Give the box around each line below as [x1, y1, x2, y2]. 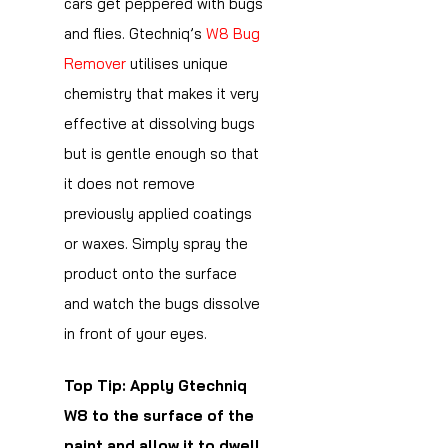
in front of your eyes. [64, 323, 207, 343]
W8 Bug [202, 23, 260, 43]
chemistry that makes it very [64, 83, 259, 103]
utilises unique [126, 53, 228, 73]
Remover [64, 53, 126, 73]
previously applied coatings [64, 203, 252, 223]
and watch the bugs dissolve [64, 293, 260, 313]
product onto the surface [64, 263, 237, 283]
